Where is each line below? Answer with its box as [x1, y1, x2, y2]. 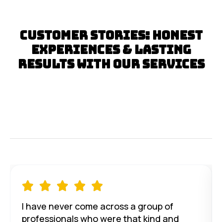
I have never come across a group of [22, 200, 173, 212]
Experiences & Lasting [31, 42, 191, 58]
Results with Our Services [17, 56, 205, 72]
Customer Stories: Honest [19, 28, 203, 44]
